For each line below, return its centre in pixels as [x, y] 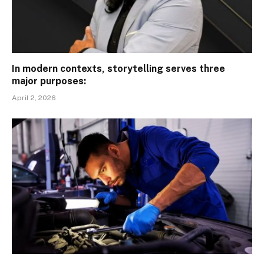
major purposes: [49, 81]
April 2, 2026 [34, 98]
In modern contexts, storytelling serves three [118, 69]
